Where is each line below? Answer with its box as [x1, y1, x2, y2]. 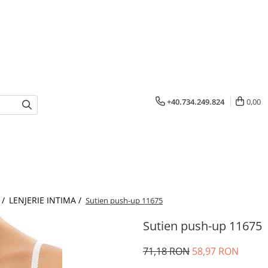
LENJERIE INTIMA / [9, 194, 84, 206]
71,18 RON [143, 245, 190, 258]
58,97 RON [192, 245, 239, 258]
